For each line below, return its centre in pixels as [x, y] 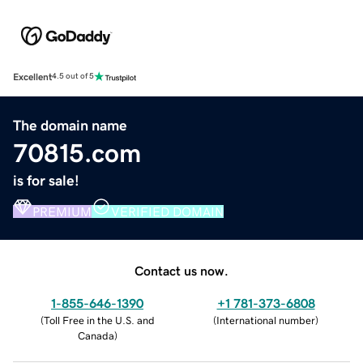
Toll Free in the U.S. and [99, 320]
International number [266, 320]
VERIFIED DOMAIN [167, 211]
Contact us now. [181, 270]
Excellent [32, 77]
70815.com [77, 153]
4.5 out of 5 [73, 77]
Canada [96, 335]
